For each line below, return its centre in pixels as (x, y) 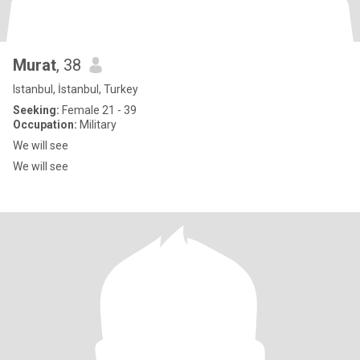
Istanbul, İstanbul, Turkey (76, 89)
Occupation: (45, 125)
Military (97, 125)
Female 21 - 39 (98, 110)
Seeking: (36, 110)
